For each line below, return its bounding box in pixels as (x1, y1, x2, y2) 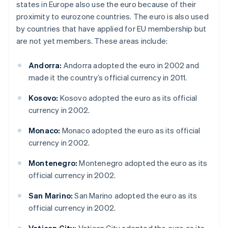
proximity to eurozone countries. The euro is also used (16, 11, 209, 21)
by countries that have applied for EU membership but (16, 23, 207, 34)
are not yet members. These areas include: (16, 35, 168, 46)
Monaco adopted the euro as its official (60, 125, 201, 135)
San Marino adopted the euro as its (73, 190, 197, 201)
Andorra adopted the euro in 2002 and (62, 60, 199, 70)
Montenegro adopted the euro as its (77, 157, 208, 168)
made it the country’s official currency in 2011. (28, 72, 187, 82)
